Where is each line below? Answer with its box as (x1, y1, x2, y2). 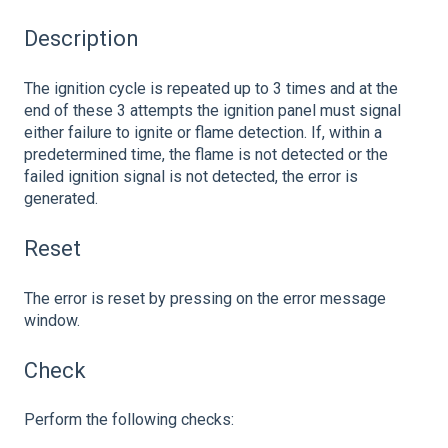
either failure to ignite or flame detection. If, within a (24, 122, 382, 142)
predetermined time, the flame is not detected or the (24, 144, 388, 164)
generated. (24, 188, 98, 208)
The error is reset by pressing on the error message (24, 288, 386, 308)
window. (24, 310, 80, 330)
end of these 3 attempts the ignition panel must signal (24, 100, 401, 120)
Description (24, 26, 139, 52)
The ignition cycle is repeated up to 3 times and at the (24, 78, 398, 98)
